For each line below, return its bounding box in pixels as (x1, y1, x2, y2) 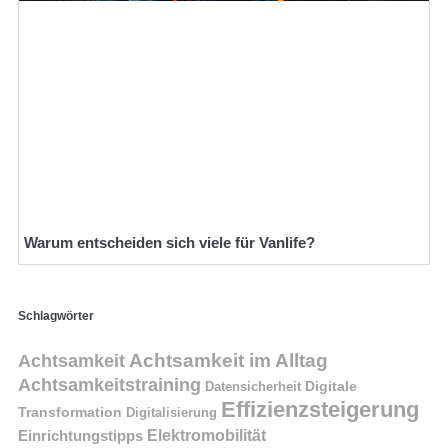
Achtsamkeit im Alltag (129, 350, 328, 372)
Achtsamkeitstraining (18, 374, 201, 396)
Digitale (305, 378, 357, 395)
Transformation (18, 404, 122, 421)
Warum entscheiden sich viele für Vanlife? (24, 233, 315, 251)
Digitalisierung (126, 405, 217, 421)
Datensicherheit (205, 379, 301, 395)
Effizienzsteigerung (221, 397, 419, 423)
